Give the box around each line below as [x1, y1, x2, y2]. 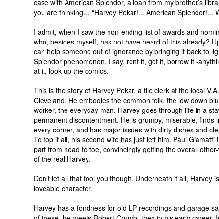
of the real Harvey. [34, 154, 90, 164]
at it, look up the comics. [34, 66, 109, 76]
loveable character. [34, 183, 92, 193]
